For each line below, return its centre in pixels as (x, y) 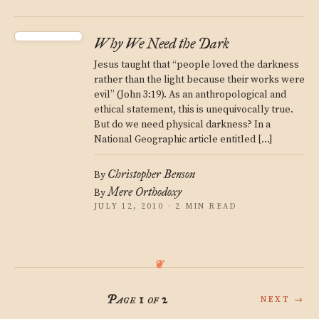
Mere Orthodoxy (145, 192)
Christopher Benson (151, 174)
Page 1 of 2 (138, 299)
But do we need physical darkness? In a (182, 125)
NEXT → (283, 299)
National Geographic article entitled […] (183, 140)
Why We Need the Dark (162, 43)
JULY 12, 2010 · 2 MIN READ (166, 206)
